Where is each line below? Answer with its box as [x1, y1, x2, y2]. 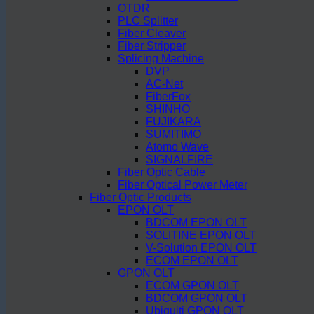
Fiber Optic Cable [118, 166, 205, 178]
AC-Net [146, 78, 183, 90]
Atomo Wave [146, 141, 209, 153]
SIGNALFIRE [146, 153, 213, 165]
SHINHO [146, 103, 190, 115]
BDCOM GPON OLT [146, 292, 247, 304]
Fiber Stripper [118, 40, 186, 52]
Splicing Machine [118, 53, 204, 64]
